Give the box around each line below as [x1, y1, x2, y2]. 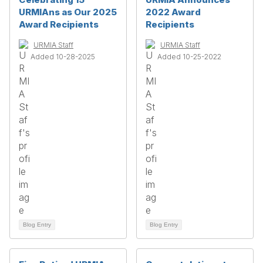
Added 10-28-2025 [31, 52, 95, 61]
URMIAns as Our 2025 [19, 6, 117, 18]
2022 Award [146, 6, 201, 18]
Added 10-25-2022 [157, 52, 221, 61]
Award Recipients [19, 19, 99, 30]
